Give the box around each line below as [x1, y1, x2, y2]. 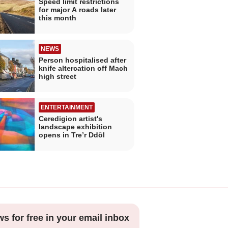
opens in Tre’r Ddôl [38, 130, 105, 139]
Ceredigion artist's [38, 114, 102, 123]
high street [38, 72, 76, 81]
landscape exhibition [38, 122, 112, 131]
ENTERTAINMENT [40, 103, 93, 111]
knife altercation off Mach [38, 64, 128, 73]
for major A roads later [38, 6, 116, 14]
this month [38, 14, 76, 22]
